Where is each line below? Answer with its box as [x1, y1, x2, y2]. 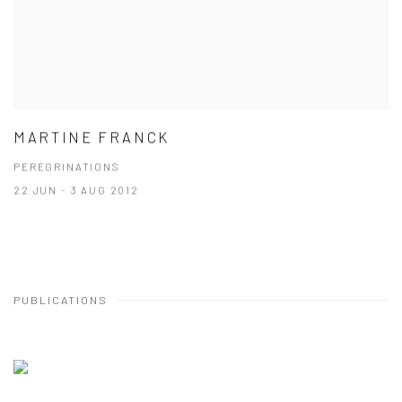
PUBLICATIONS [13, 293, 108, 307]
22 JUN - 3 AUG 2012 [13, 183, 139, 197]
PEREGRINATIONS [13, 160, 120, 173]
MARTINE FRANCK [13, 127, 170, 146]
